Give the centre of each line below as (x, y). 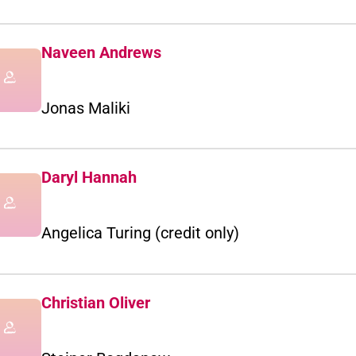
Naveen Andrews (101, 52)
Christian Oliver (96, 302)
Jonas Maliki (86, 108)
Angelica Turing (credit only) (140, 233)
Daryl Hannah (89, 178)
